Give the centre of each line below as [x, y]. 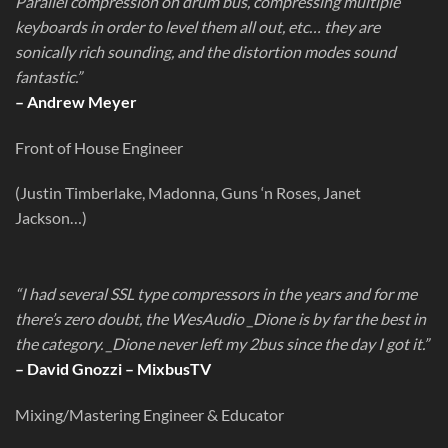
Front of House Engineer [99, 147]
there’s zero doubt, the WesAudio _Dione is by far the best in [220, 319]
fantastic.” [48, 76]
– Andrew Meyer [76, 101]
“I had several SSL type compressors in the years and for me [216, 294]
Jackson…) [51, 218]
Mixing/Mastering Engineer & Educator [149, 414]
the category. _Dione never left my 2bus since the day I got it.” [222, 344]
